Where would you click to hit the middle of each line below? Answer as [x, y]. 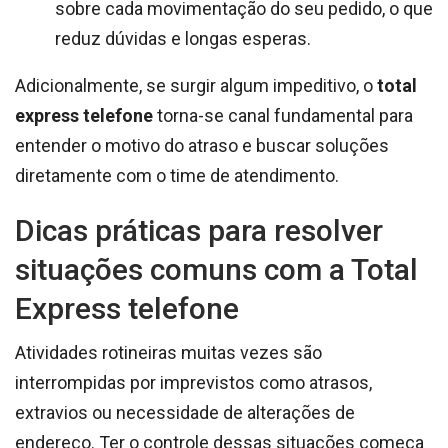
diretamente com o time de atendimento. [177, 175]
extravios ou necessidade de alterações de [185, 412]
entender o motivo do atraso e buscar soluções [202, 145]
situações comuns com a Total [216, 269]
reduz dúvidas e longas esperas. [183, 38]
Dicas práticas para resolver [199, 230]
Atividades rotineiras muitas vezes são [168, 352]
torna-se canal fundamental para [283, 115]
